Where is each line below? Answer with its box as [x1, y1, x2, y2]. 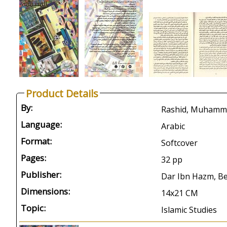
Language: [21, 119, 62, 130]
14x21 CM [161, 187, 198, 199]
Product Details [26, 87, 98, 100]
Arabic [161, 121, 185, 132]
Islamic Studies [161, 204, 217, 215]
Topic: [21, 202, 46, 214]
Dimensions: [21, 185, 70, 197]
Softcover [161, 137, 198, 148]
